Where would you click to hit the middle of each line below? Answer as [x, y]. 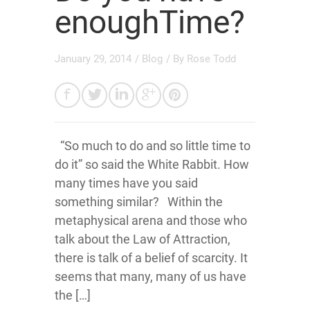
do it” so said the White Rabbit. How [152, 164]
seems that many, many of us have [151, 276]
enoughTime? [150, 22]
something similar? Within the [139, 202]
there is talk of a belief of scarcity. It [151, 258]
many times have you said [126, 183]
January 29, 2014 [93, 59]
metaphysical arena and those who [151, 220]
